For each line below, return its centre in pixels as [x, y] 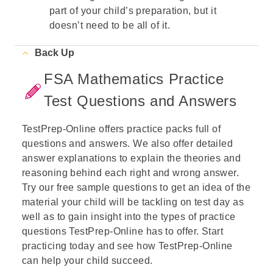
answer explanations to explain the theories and [132, 158]
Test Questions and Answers [140, 101]
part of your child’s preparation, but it [133, 11]
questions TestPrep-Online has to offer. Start [123, 231]
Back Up [55, 53]
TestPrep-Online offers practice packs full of [122, 129]
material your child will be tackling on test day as [133, 202]
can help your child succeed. [87, 261]
